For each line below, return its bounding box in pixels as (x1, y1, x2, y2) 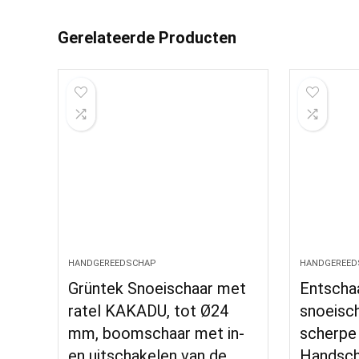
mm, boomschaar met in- (68, 324, 245, 343)
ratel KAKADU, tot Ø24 (68, 301, 229, 321)
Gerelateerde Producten (58, 28, 236, 47)
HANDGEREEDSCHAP (68, 258, 157, 268)
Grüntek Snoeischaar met (68, 279, 247, 298)
